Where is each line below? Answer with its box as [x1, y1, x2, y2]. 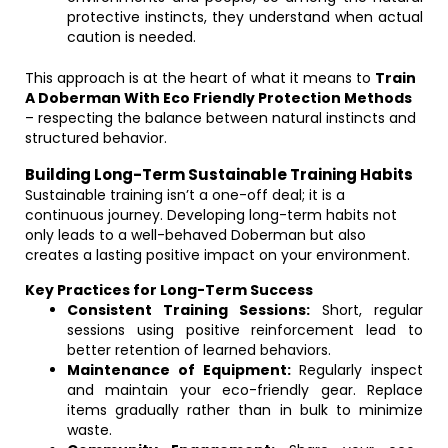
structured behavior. [25, 128, 167, 148]
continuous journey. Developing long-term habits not [25, 205, 397, 225]
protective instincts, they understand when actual [67, 7, 423, 27]
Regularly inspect [290, 360, 423, 380]
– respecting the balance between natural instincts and [25, 108, 416, 128]
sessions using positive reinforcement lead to [67, 320, 423, 340]
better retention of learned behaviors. [67, 340, 331, 360]
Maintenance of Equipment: [67, 360, 291, 380]
